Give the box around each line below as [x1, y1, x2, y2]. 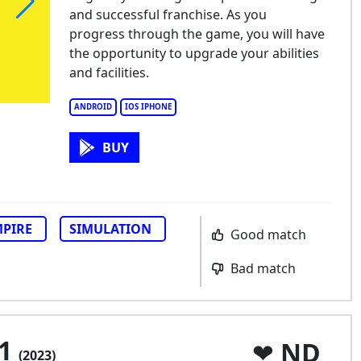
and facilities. [68, 64, 149, 81]
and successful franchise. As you [68, 6, 267, 23]
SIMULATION [69, 220, 151, 238]
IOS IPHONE [124, 102, 172, 112]
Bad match [226, 259, 296, 277]
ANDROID [73, 102, 112, 112]
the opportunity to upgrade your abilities [68, 44, 319, 62]
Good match [226, 226, 306, 243]
